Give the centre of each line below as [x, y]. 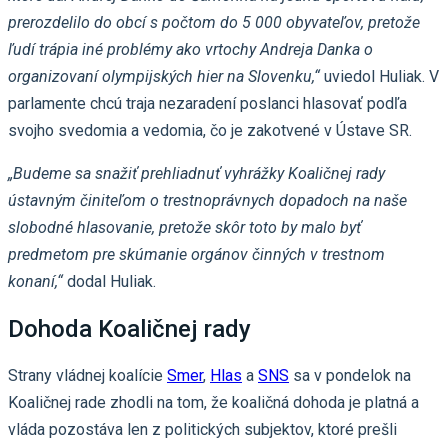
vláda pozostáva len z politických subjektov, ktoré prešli [202, 430]
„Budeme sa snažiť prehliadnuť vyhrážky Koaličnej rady [196, 173]
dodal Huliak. [109, 281]
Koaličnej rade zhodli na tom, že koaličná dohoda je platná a [213, 403]
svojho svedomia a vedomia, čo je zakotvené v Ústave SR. [210, 130]
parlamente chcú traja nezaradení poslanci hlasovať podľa [207, 103]
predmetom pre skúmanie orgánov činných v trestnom [196, 254]
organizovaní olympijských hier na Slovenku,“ [164, 76]
